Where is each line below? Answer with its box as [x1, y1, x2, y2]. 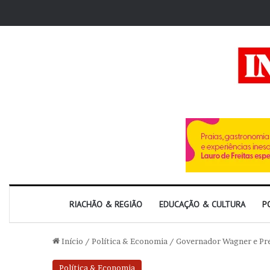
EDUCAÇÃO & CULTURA [159, 199, 245, 210]
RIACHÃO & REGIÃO [69, 199, 142, 210]
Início [60, 236, 83, 246]
